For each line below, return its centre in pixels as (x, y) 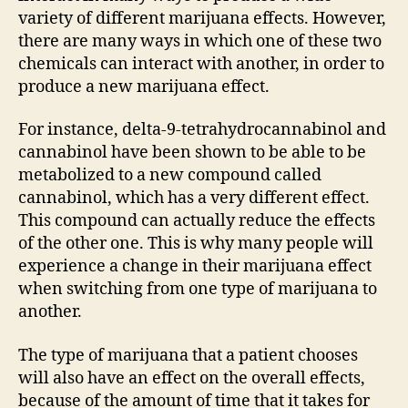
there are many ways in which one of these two (200, 41)
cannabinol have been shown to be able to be (192, 153)
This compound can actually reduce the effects (197, 221)
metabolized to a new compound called (170, 175)
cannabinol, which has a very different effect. (194, 198)
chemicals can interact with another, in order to (201, 64)
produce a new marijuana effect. (144, 87)
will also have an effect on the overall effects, (192, 378)
